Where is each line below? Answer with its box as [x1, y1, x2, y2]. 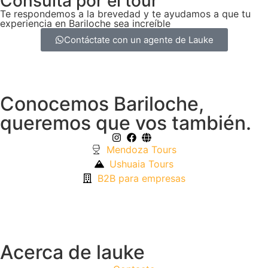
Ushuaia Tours [109, 158, 173, 170]
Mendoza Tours [106, 144, 176, 156]
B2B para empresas [98, 172, 185, 185]
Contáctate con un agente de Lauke [63, 34, 214, 46]
